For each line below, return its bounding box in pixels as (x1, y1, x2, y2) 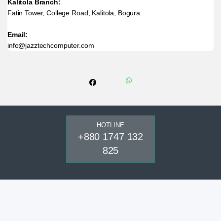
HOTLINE (97, 121, 124, 129)
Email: (7, 30, 28, 38)
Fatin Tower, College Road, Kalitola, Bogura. (7, 8, 142, 17)
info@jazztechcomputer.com (7, 41, 94, 49)
